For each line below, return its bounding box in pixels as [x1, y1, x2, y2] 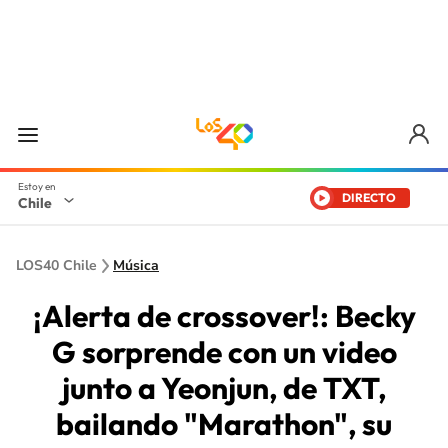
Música [113, 256, 159, 275]
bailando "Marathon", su [56, 405, 392, 443]
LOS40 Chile [16, 256, 97, 275]
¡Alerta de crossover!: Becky [32, 297, 416, 335]
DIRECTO [342, 190, 396, 205]
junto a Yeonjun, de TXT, [62, 369, 386, 407]
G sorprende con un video [51, 333, 397, 371]
